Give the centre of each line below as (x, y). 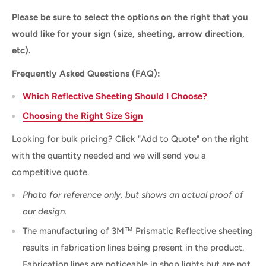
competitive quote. (50, 172)
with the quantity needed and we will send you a (109, 155)
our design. (45, 212)
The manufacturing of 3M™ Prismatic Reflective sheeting (138, 231)
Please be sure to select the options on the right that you (130, 18)
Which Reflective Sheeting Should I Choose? (115, 96)
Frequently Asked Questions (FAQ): (86, 73)
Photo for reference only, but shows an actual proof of (133, 195)
